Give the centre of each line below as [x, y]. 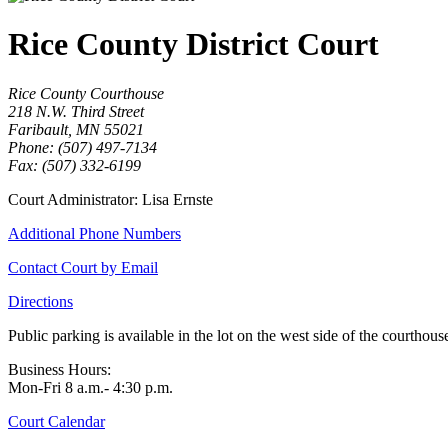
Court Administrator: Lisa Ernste [110, 199]
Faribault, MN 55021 [76, 129]
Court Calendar [56, 421]
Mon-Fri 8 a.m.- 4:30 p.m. [90, 387]
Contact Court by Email [83, 267]
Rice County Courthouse [86, 93]
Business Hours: [59, 369]
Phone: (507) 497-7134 [82, 147]
